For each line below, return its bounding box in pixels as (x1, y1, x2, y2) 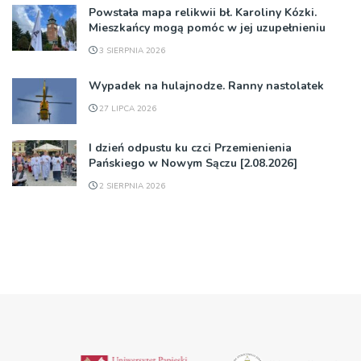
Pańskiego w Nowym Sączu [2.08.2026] (89, 155, 297, 171)
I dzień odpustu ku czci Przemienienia (89, 139, 292, 156)
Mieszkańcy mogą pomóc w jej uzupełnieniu (89, 19, 326, 35)
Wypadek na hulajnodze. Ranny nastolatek (89, 77, 324, 93)
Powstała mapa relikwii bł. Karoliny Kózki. (89, 4, 317, 20)
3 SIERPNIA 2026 (97, 44, 165, 56)
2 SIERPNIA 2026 (97, 180, 165, 192)
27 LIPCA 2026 (97, 102, 156, 114)
